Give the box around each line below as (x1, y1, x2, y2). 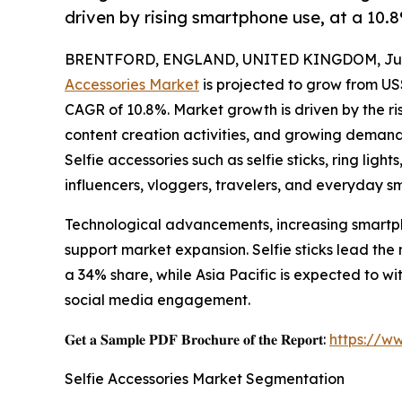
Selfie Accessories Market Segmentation (65, 369, 345, 388)
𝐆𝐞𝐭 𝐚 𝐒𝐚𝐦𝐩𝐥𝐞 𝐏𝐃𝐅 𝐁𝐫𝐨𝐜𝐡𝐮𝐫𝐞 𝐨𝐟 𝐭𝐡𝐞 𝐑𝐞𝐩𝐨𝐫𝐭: (65, 329, 329, 348)
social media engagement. (65, 290, 250, 309)
